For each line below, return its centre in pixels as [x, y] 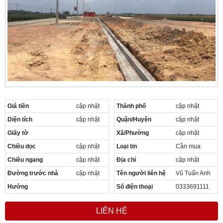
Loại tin [127, 146]
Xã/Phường [133, 133]
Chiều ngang [25, 160]
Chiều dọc [22, 146]
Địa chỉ [126, 160]
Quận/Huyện [134, 119]
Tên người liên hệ [141, 173]
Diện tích [20, 119]
